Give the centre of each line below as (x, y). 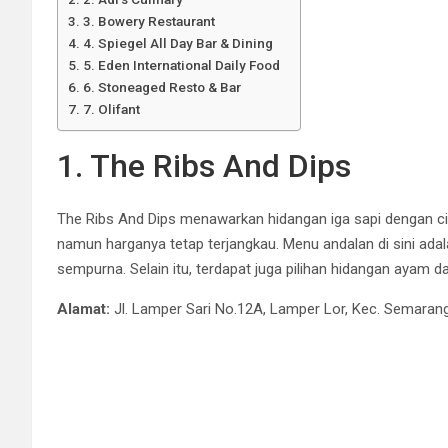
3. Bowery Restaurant (148, 20)
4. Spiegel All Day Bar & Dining (177, 42)
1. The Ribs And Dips (204, 165)
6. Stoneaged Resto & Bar (161, 86)
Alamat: (83, 308)
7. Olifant (111, 108)
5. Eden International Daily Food (181, 64)
